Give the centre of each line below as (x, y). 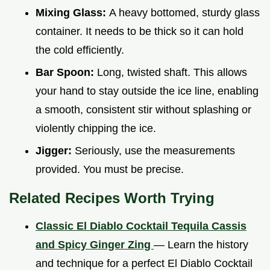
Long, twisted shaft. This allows (172, 72)
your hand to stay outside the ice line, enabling (147, 91)
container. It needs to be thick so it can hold (140, 32)
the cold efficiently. (80, 50)
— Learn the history (201, 244)
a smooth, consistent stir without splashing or (143, 109)
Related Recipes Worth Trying (112, 198)
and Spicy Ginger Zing (95, 244)
